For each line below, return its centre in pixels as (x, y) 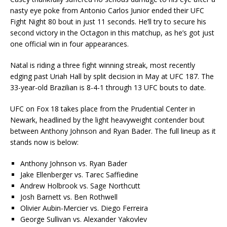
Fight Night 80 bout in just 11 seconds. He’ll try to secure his (108, 22)
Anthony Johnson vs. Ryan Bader (74, 163)
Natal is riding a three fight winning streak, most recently (103, 65)
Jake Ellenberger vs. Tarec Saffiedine (79, 175)
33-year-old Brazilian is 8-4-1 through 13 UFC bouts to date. (108, 87)
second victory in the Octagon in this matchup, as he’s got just (112, 33)
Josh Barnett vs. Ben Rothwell (69, 197)
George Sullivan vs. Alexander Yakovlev (84, 219)
